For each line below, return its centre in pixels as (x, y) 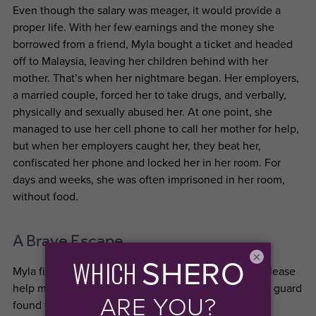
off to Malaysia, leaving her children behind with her (140, 61)
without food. (45, 197)
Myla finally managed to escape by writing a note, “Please (154, 272)
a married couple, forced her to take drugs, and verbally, (149, 95)
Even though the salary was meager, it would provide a (146, 11)
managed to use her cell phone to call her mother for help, (156, 129)
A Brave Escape (68, 240)
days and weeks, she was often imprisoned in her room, (148, 180)
